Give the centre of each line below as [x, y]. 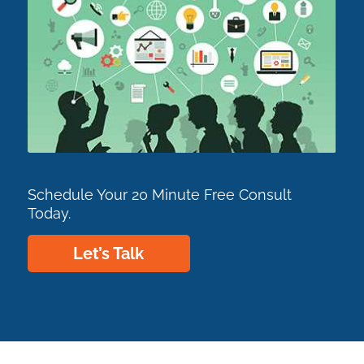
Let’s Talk [109, 253]
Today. [49, 213]
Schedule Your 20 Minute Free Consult [159, 194]
